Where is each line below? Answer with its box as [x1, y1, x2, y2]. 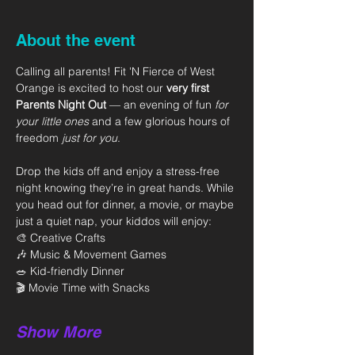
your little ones [16, 113, 89, 128]
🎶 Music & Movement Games [16, 246, 166, 261]
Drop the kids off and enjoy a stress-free [16, 163, 223, 178]
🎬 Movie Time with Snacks [16, 280, 150, 295]
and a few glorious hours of [89, 113, 233, 128]
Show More [16, 322, 101, 342]
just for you [62, 130, 117, 145]
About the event [16, 30, 136, 50]
